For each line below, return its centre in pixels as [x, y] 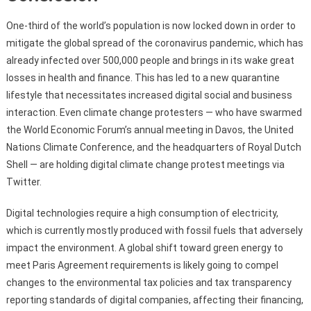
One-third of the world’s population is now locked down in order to [151, 25]
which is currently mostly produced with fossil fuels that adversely [154, 230]
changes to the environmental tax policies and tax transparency [149, 282]
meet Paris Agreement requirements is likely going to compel [142, 265]
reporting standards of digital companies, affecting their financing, [154, 300]
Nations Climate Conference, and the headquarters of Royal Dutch [153, 147]
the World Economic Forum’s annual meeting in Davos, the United [150, 129]
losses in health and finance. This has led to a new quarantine [143, 77]
